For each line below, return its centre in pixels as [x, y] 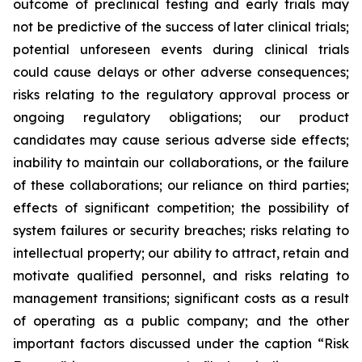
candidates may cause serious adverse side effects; [181, 140]
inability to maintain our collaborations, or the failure [181, 162]
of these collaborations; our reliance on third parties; [181, 185]
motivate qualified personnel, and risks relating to [181, 276]
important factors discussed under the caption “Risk [181, 343]
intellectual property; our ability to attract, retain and [181, 253]
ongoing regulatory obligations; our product [181, 117]
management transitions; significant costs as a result [181, 298]
